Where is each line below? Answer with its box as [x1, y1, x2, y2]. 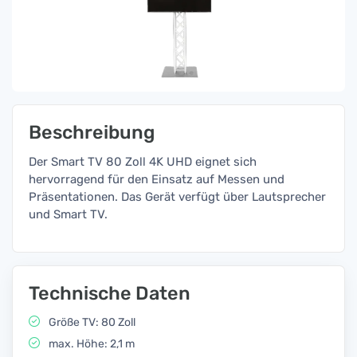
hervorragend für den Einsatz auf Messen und [29, 172, 284, 186]
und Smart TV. [29, 207, 108, 222]
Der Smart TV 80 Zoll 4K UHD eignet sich [29, 155, 257, 169]
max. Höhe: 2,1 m [46, 337, 135, 351]
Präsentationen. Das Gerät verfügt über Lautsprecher [29, 190, 326, 204]
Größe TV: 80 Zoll [46, 316, 135, 329]
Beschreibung [29, 121, 155, 143]
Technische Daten [29, 282, 190, 304]
